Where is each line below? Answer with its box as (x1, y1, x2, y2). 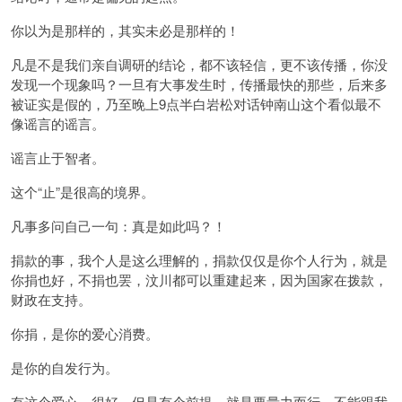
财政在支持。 (11, 290, 92, 310)
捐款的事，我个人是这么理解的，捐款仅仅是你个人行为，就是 (11, 250, 388, 270)
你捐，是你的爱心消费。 (11, 324, 159, 344)
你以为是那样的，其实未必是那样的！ (11, 21, 240, 40)
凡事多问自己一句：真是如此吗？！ (11, 216, 226, 236)
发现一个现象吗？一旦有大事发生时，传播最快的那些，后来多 (11, 74, 388, 94)
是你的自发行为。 (11, 358, 118, 378)
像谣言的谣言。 (11, 114, 105, 134)
